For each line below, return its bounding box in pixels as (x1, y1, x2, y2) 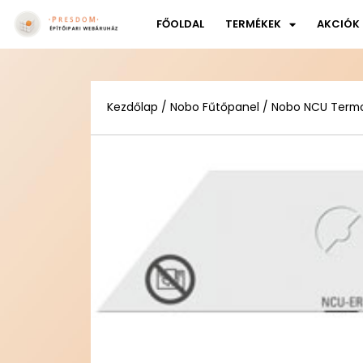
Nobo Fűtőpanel (170, 100, 259, 115)
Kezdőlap (107, 100, 158, 115)
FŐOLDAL (156, 16, 205, 32)
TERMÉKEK (225, 16, 282, 32)
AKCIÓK (317, 16, 361, 32)
